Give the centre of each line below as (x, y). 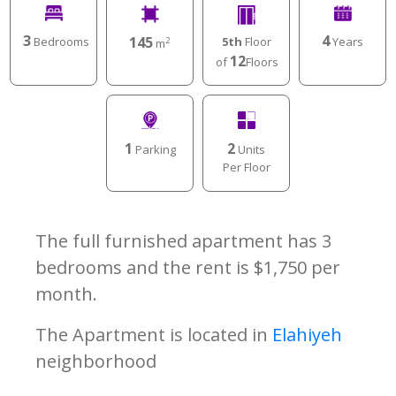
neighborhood (96, 361)
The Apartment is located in (154, 334)
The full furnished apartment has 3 (183, 240)
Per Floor (246, 167)
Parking (154, 149)
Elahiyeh (307, 334)
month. (66, 293)
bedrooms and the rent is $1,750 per (188, 267)
